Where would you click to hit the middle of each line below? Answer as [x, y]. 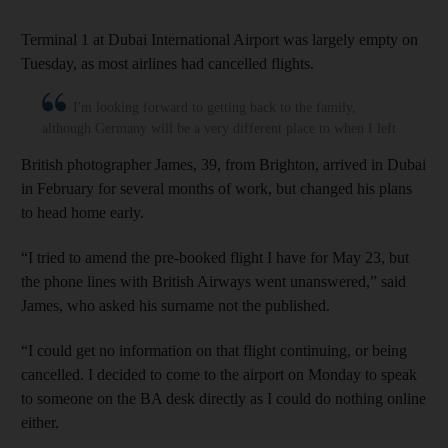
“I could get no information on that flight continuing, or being [214, 350]
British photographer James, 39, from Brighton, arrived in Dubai [223, 164]
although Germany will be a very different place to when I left [219, 128]
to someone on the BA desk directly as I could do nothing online [223, 398]
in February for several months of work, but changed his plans [216, 188]
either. [40, 422]
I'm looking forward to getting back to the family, [214, 107]
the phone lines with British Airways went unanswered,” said [213, 281]
